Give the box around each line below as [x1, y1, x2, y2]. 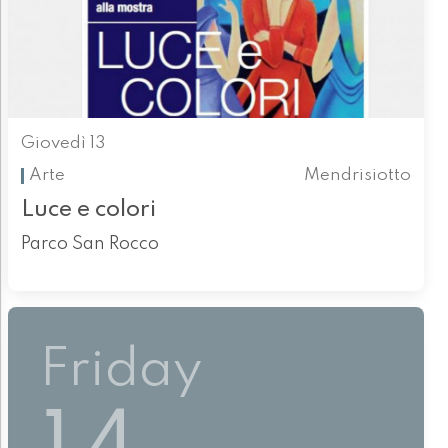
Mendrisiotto [304, 166, 412, 184]
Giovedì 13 [20, 134, 106, 152]
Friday [40, 343, 203, 397]
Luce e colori [20, 198, 156, 222]
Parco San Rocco [20, 235, 159, 254]
